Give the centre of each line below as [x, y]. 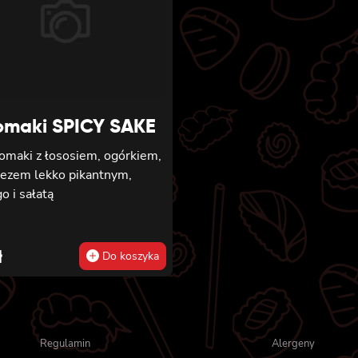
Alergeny [293, 344]
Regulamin [65, 344]
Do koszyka [129, 257]
